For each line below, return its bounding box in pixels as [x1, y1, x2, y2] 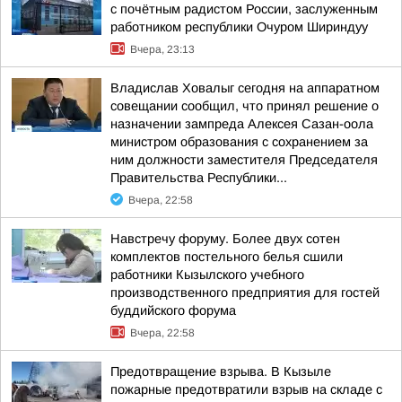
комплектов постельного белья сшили [110, 249, 343, 264]
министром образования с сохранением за [110, 135, 368, 149]
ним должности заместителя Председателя [110, 153, 378, 167]
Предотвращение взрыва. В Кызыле [110, 364, 331, 379]
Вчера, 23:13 [130, 43, 195, 56]
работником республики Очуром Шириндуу [110, 20, 368, 34]
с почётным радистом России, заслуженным [110, 2, 378, 16]
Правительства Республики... [110, 170, 287, 185]
